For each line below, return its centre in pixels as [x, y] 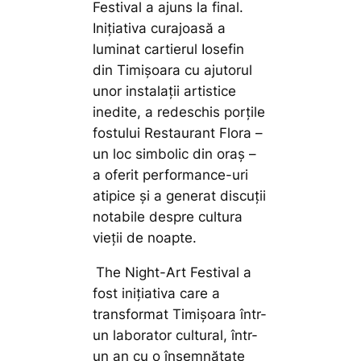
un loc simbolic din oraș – [175, 154]
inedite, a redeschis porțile [179, 112]
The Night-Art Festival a [174, 273]
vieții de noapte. [145, 238]
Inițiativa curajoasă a [160, 29]
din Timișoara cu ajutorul [173, 71]
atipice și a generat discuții [180, 196]
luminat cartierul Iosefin [169, 50]
